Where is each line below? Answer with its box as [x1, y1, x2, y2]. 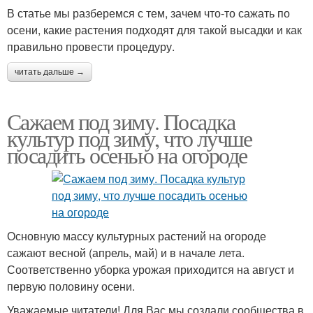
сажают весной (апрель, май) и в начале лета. [7, 245, 245, 261]
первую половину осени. [7, 278, 135, 295]
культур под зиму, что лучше [7, 123, 252, 154]
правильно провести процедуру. [7, 38, 175, 55]
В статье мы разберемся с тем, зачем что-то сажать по [7, 5, 290, 22]
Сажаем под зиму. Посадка [7, 106, 235, 137]
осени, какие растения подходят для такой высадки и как [7, 22, 302, 38]
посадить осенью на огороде [7, 140, 247, 170]
